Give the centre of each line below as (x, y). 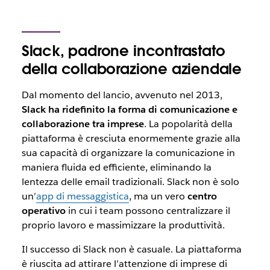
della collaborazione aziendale (131, 69)
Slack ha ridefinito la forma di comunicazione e (129, 110)
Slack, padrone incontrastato (123, 51)
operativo (43, 211)
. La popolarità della (188, 124)
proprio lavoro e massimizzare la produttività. (123, 225)
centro (202, 196)
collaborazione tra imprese (83, 124)
